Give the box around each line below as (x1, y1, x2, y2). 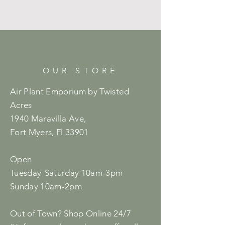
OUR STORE (42, 65, 119, 75)
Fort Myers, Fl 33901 (10, 127, 89, 137)
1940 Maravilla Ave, (10, 113, 86, 124)
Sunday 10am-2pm (10, 181, 82, 191)
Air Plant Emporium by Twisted (10, 86, 129, 96)
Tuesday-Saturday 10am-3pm (10, 167, 123, 178)
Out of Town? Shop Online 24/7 (10, 208, 131, 218)
